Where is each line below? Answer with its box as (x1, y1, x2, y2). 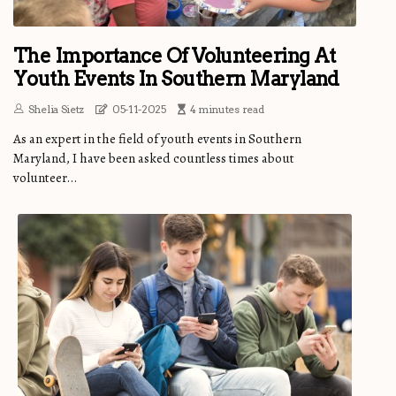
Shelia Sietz (27, 103, 85, 117)
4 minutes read (189, 103, 264, 117)
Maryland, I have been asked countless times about (13, 149, 294, 168)
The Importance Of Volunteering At (13, 44, 336, 68)
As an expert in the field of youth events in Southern (13, 130, 301, 148)
